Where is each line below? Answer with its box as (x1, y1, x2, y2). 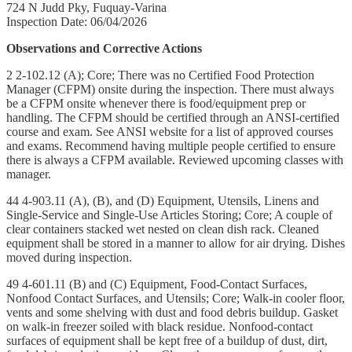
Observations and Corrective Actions (6, 41, 202, 55)
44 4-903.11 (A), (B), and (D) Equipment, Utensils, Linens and (6, 193, 319, 207)
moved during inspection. (6, 250, 132, 264)
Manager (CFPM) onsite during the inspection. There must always (6, 82, 334, 96)
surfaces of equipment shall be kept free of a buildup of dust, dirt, (6, 333, 328, 347)
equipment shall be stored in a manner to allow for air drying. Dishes (6, 236, 345, 250)
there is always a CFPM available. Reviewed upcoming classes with (6, 152, 343, 167)
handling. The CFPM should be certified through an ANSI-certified (6, 110, 339, 124)
